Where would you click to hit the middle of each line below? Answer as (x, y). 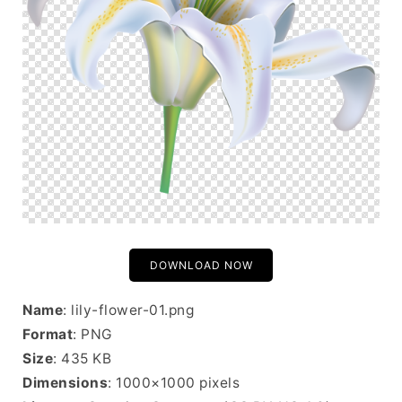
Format (48, 334)
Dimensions (65, 383)
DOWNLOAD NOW (201, 265)
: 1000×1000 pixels (174, 383)
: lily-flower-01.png (128, 310)
